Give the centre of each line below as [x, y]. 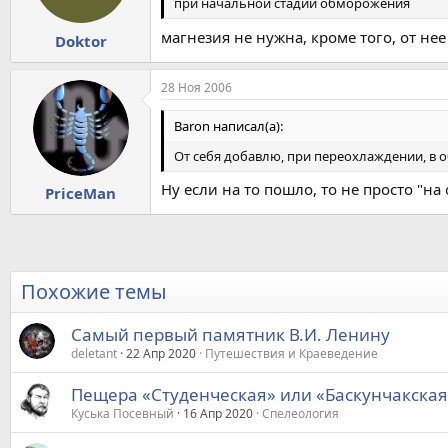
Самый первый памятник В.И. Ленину [230, 335]
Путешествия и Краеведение [291, 354]
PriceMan [80, 193]
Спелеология [300, 414]
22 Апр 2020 [161, 354]
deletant [94, 354]
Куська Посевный [122, 414]
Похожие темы [94, 292]
